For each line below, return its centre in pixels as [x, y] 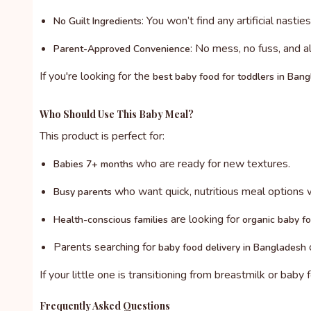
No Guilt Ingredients [98, 22]
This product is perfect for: [102, 136]
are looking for [205, 220]
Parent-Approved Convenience [122, 49]
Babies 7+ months [93, 165]
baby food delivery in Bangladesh [232, 248]
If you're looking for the [96, 77]
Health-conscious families [111, 220]
